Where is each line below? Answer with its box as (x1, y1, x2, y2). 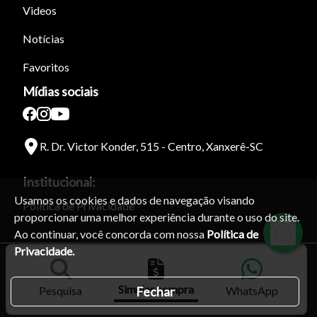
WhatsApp (225, 284, 278, 297)
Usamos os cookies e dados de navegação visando (14, 193, 255, 207)
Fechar (135, 283, 175, 299)
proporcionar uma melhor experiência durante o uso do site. (14, 210, 299, 224)
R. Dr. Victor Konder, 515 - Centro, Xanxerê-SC (40, 139, 263, 154)
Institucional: (23, 174, 96, 190)
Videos (23, 4, 57, 18)
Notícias (23, 32, 64, 46)
